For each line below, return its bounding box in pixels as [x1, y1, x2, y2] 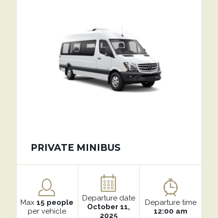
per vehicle [27, 207, 66, 216]
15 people [36, 198, 73, 207]
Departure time [145, 198, 197, 207]
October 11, [87, 202, 130, 211]
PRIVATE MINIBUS [30, 142, 121, 153]
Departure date [82, 194, 135, 202]
